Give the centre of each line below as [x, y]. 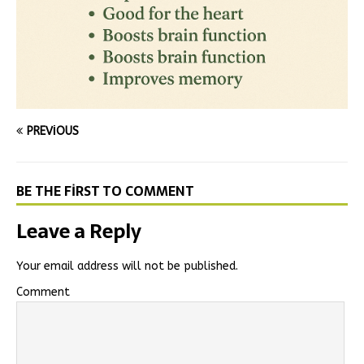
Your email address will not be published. [127, 266]
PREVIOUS [53, 132]
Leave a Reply [79, 232]
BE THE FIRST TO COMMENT [105, 191]
